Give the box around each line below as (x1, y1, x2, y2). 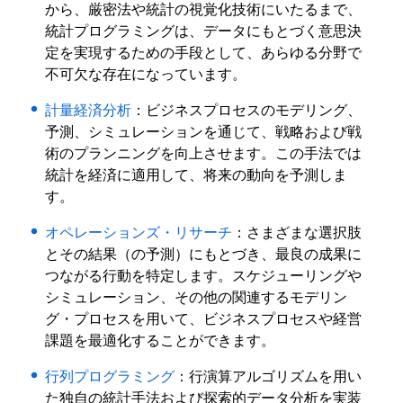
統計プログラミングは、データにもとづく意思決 (45, 23, 363, 39)
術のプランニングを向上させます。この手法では (45, 146, 363, 161)
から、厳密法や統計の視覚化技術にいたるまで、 (45, 2, 363, 17)
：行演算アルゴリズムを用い (175, 369, 363, 384)
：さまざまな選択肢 (232, 225, 363, 240)
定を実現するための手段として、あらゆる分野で (45, 45, 363, 60)
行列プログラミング (45, 369, 175, 384)
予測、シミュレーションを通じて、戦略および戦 (45, 124, 363, 139)
